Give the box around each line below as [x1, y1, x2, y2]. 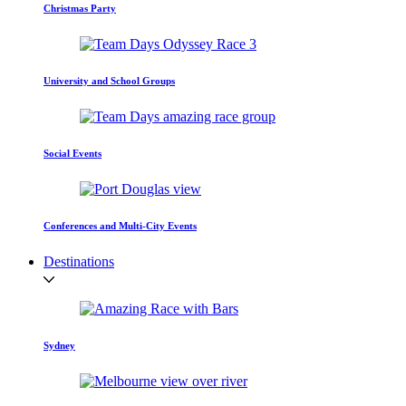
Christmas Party [43, 3, 116, 14]
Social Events [43, 148, 101, 159]
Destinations [43, 254, 114, 270]
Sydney [43, 340, 75, 352]
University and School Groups [43, 75, 175, 87]
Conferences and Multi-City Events [43, 220, 197, 232]
